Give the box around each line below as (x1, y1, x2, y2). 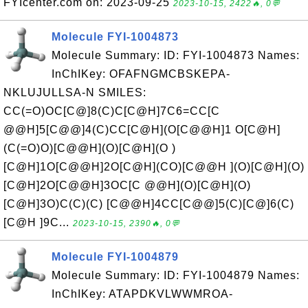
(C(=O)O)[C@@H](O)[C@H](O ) (3, 142, 176, 154)
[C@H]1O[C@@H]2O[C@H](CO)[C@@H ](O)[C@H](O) (3, 161, 305, 173)
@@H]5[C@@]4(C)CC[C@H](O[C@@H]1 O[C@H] (3, 124, 280, 135)
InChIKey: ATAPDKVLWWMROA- (52, 288, 233, 300)
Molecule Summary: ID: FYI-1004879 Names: (52, 269, 300, 281)
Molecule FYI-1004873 (52, 31, 179, 43)
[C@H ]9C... (3, 217, 69, 228)
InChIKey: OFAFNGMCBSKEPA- (52, 68, 230, 80)
